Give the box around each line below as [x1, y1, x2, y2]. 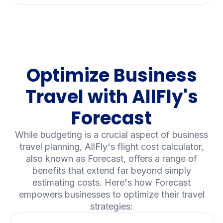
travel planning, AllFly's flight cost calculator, [19, 141, 204, 152]
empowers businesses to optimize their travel [18, 189, 205, 200]
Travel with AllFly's [25, 84, 198, 110]
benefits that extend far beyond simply [32, 165, 191, 176]
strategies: [90, 201, 133, 212]
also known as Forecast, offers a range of [26, 153, 197, 164]
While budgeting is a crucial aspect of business [15, 129, 208, 140]
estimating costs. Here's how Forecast [32, 177, 191, 188]
